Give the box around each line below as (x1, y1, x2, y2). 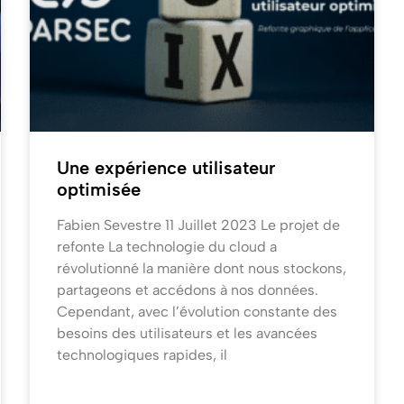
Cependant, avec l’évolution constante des (57, 303, 338, 321)
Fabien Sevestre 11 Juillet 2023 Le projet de (57, 216, 341, 234)
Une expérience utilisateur (57, 157, 276, 179)
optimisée (57, 179, 142, 201)
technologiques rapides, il (57, 346, 228, 364)
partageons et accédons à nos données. (57, 281, 319, 299)
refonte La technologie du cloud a (57, 238, 278, 256)
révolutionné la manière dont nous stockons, (57, 260, 347, 278)
